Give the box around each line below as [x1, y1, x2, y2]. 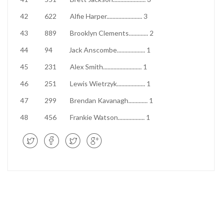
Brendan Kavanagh [70, 96, 128, 105]
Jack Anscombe [69, 46, 117, 54]
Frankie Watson [70, 113, 118, 121]
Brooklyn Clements [70, 29, 129, 37]
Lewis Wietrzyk [70, 79, 117, 88]
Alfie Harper [70, 12, 107, 20]
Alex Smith [70, 62, 103, 71]
